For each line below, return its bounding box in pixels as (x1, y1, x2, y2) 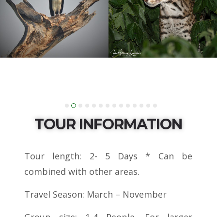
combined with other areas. (24, 165, 139, 177)
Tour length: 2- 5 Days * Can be (24, 150, 192, 162)
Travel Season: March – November (24, 188, 167, 200)
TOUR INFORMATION (34, 115, 182, 133)
